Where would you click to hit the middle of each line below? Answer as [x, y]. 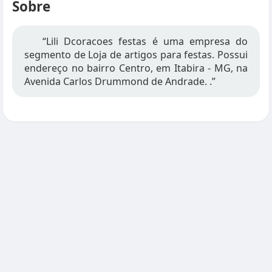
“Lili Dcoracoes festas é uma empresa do [145, 41]
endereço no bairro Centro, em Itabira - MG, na [136, 68]
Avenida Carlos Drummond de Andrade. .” [120, 81]
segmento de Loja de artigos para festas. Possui [136, 55]
